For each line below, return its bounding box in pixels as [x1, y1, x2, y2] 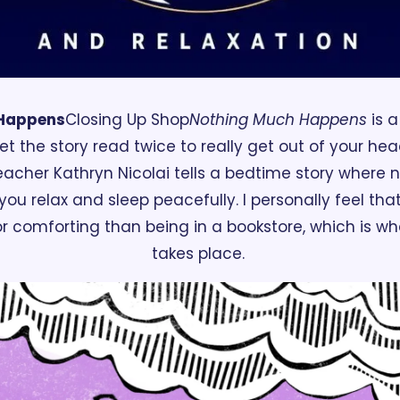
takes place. [151, 242, 249, 264]
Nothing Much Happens [189, 108, 367, 130]
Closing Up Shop [65, 108, 189, 130]
